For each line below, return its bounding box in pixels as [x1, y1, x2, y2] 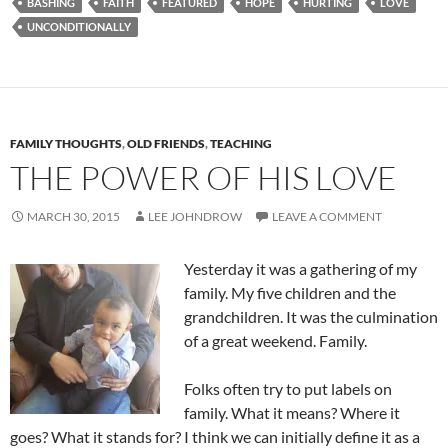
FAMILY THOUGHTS [10, 136, 122, 152]
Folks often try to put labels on [184, 379, 392, 399]
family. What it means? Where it [184, 403, 400, 423]
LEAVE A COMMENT [272, 209, 382, 225]
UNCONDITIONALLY [27, 20, 131, 34]
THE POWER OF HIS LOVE [10, 157, 397, 199]
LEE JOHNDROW [148, 209, 242, 225]
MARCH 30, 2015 [27, 209, 120, 225]
